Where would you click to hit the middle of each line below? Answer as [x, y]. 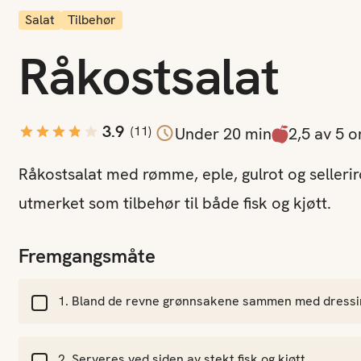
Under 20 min [223, 133]
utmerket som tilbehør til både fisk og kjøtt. [174, 203]
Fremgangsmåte [87, 256]
